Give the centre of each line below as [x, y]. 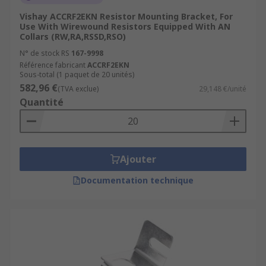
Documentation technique [137, 180]
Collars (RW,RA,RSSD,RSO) [73, 37]
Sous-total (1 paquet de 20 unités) [77, 75]
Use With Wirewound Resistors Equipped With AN [125, 26]
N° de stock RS [45, 53]
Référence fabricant [53, 65]
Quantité [42, 102]
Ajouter [138, 159]
